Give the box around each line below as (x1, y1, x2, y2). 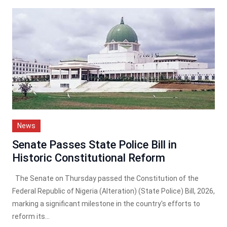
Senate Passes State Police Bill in (12, 138, 177, 151)
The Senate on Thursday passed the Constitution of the (12, 174, 199, 182)
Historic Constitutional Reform (12, 151, 165, 164)
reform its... (12, 212, 50, 220)
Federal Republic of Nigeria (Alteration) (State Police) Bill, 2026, (12, 186, 215, 195)
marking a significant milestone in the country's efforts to (12, 199, 200, 208)
